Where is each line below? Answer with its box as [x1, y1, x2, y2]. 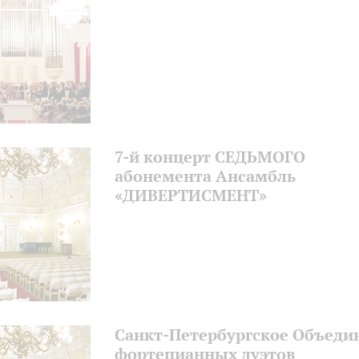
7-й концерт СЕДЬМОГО [115, 147, 305, 167]
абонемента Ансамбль [115, 166, 296, 186]
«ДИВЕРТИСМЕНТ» [115, 185, 267, 205]
